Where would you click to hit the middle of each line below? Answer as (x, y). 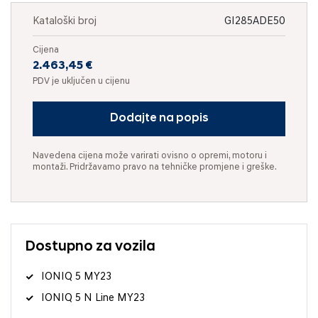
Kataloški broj (65, 21)
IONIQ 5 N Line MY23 (93, 298)
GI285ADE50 (255, 21)
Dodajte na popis (159, 118)
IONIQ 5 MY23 (76, 277)
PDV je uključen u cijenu (81, 81)
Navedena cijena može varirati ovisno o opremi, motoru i (150, 155)
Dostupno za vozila (91, 247)
